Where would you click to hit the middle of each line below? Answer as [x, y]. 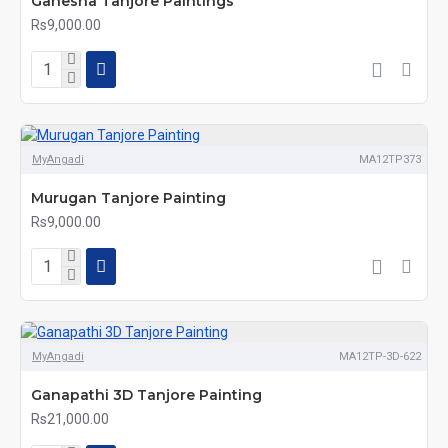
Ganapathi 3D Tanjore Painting [146, 395]
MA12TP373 [389, 159]
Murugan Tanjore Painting [128, 198]
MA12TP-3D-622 [379, 356]
